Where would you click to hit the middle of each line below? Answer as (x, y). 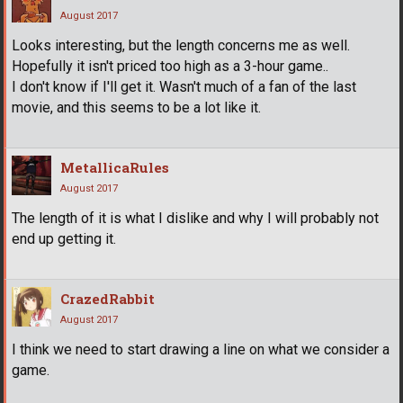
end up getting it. (64, 239)
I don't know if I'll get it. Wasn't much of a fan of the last (184, 87)
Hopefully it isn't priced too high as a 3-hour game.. (170, 67)
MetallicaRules (115, 168)
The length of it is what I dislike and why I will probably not (195, 219)
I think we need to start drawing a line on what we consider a (201, 350)
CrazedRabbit (107, 299)
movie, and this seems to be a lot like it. (136, 108)
